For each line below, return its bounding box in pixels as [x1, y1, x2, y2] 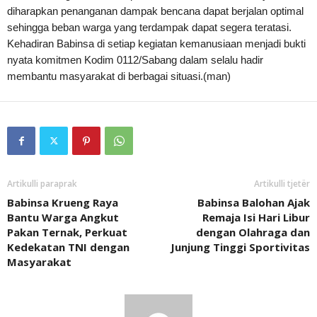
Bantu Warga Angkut [7, 210, 119, 225]
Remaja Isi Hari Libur [202, 210, 310, 225]
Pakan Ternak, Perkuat [7, 225, 127, 240]
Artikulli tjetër [254, 178, 310, 190]
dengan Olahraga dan [196, 225, 310, 240]
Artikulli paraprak [7, 178, 77, 190]
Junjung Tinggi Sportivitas [171, 240, 310, 255]
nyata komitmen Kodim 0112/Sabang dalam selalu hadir [7, 54, 263, 67]
